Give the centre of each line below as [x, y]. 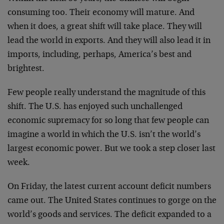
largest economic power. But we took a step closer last [111, 149]
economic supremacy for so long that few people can [108, 121]
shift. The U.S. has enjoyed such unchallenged [95, 107]
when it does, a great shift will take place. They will [105, 27]
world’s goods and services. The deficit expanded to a [109, 215]
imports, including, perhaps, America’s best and [99, 55]
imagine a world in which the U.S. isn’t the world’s [104, 135]
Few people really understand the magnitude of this [106, 93]
